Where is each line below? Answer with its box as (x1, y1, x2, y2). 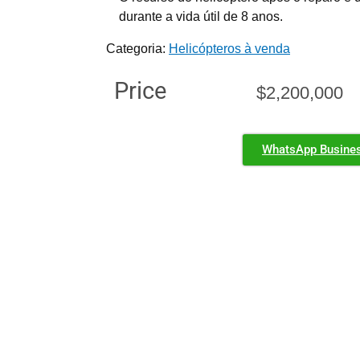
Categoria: (106, 41, 169, 55)
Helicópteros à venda (169, 41, 290, 55)
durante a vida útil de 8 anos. (119, 9, 283, 23)
